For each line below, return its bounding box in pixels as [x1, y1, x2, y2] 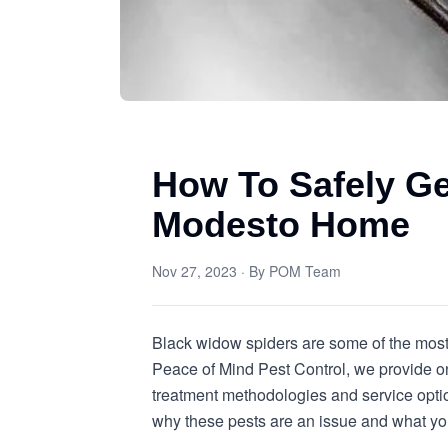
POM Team [269, 261, 341, 281]
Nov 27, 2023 [152, 261, 237, 281]
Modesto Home [152, 204, 410, 245]
